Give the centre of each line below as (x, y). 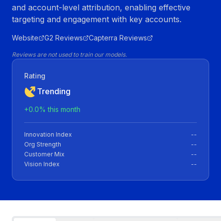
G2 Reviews (64, 38)
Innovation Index (48, 135)
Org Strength (43, 145)
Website (25, 38)
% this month (60, 110)
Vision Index (42, 164)
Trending (54, 92)
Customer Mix (44, 154)
